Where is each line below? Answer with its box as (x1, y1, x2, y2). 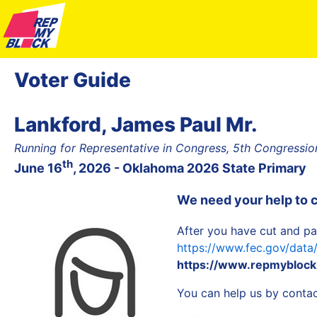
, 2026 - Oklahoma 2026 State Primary (73, 160, 306, 175)
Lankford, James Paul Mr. (14, 112, 258, 137)
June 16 (14, 160, 62, 175)
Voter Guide (14, 67, 131, 92)
